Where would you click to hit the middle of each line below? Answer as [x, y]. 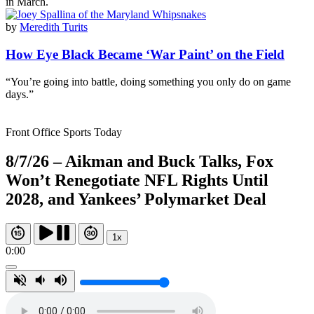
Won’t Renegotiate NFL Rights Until [137, 180]
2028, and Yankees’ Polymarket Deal [136, 199]
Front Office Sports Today [64, 132]
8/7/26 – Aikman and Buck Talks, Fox [139, 162]
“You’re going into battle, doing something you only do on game [148, 81]
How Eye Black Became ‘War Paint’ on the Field [145, 54]
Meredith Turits [54, 27]
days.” [20, 94]
